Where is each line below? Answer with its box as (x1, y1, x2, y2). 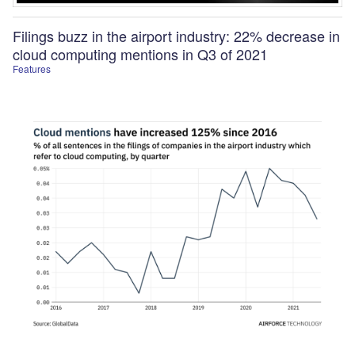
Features (13, 61, 51, 75)
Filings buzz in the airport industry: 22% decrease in (13, 25, 340, 46)
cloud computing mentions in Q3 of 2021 (13, 43, 268, 64)
